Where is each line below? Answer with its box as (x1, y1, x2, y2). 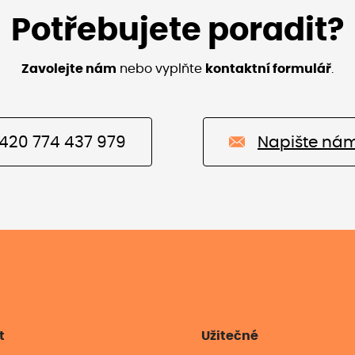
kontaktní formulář (205, 63, 331, 76)
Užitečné (201, 330, 258, 343)
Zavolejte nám (21, 63, 116, 76)
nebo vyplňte (120, 63, 205, 76)
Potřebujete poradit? (10, 15, 345, 48)
